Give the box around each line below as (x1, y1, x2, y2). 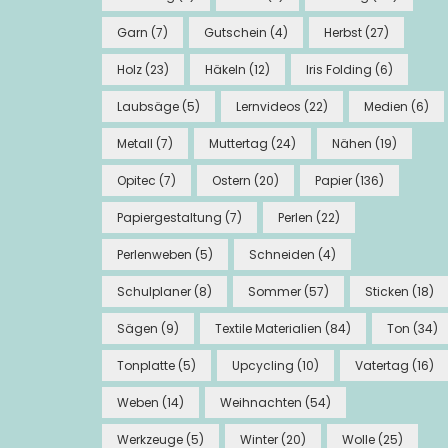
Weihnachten (220, 394, 302, 412)
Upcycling (232, 357, 294, 375)
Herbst (324, 24, 362, 42)
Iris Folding (306, 61, 372, 79)
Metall (117, 135, 153, 153)
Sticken (365, 283, 409, 301)
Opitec (117, 172, 156, 190)
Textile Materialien (215, 320, 322, 338)
